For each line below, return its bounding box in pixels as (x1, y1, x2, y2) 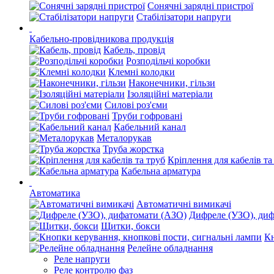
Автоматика (29, 188, 80, 198)
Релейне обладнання (127, 243, 213, 253)
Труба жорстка (103, 144, 164, 154)
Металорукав (97, 133, 152, 143)
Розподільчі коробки (126, 56, 210, 66)
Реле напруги (54, 254, 110, 264)
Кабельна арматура (121, 166, 201, 176)
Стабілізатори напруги (136, 12, 231, 22)
